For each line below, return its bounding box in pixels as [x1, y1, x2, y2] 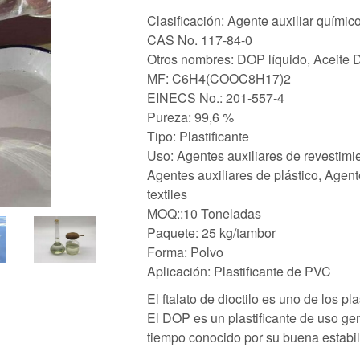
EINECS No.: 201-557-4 [147, 88, 284, 107]
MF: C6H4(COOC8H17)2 [147, 68, 291, 88]
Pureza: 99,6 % [147, 107, 234, 126]
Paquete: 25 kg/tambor [147, 223, 276, 242]
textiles [147, 184, 187, 203]
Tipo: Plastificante [147, 126, 249, 145]
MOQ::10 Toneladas [147, 203, 261, 223]
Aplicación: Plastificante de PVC [147, 261, 331, 280]
